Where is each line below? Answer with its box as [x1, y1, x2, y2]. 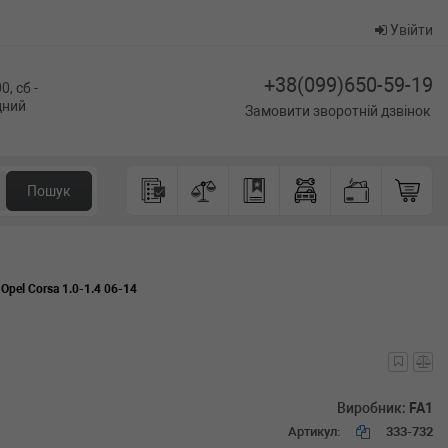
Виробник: [337, 400, 406, 416]
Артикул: [288, 423, 340, 439]
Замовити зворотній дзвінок [245, 103, 431, 119]
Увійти [387, 22, 433, 38]
